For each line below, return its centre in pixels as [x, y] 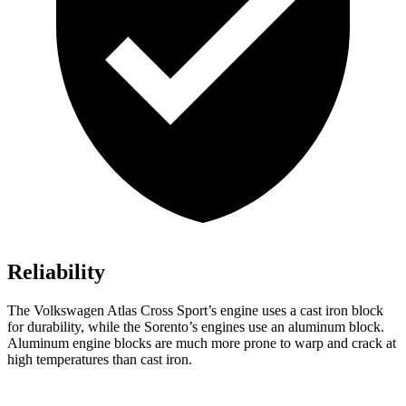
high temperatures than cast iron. [100, 360]
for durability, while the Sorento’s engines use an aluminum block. [196, 327]
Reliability [56, 272]
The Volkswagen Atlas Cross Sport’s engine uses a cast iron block [195, 311]
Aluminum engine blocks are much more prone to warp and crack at [202, 343]
